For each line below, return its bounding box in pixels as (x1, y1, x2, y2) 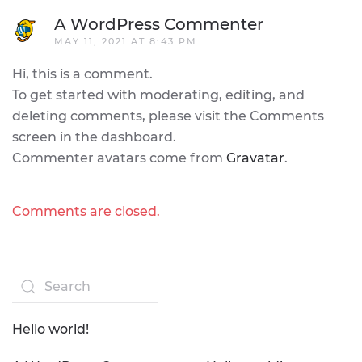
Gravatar (226, 150, 284, 166)
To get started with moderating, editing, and (12, 87, 305, 103)
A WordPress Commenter (54, 15, 263, 34)
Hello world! (12, 322, 89, 337)
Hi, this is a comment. (12, 66, 153, 82)
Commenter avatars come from (12, 150, 226, 166)
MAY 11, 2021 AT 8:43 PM (54, 36, 197, 47)
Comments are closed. (12, 204, 160, 219)
